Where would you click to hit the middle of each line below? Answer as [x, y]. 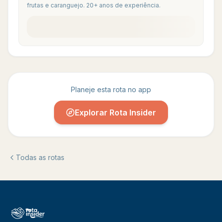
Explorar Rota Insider [115, 112]
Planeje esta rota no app [111, 89]
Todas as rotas [40, 157]
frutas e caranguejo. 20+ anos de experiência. [94, 5]
